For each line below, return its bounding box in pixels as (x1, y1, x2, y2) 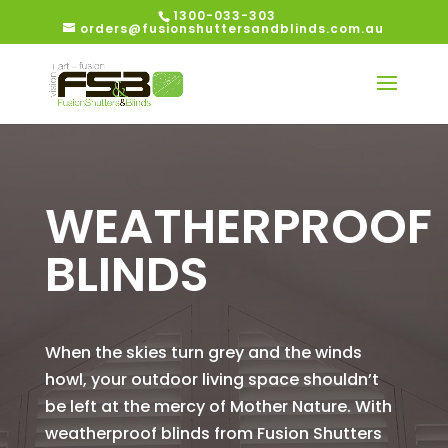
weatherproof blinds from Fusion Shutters (44, 422, 382, 445)
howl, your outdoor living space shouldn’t (44, 368, 379, 391)
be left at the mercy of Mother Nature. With (44, 395, 392, 418)
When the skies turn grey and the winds (44, 341, 362, 364)
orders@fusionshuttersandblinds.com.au (80, 20, 385, 37)
